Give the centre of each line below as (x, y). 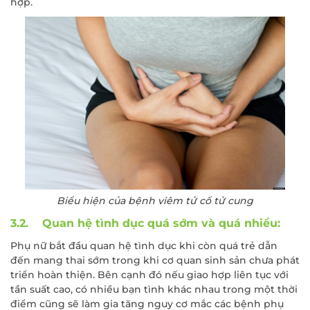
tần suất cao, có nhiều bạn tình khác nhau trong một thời (154, 290)
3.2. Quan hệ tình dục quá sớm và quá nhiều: (145, 224)
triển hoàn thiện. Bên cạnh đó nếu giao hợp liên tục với (149, 275)
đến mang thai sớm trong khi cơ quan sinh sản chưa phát (155, 261)
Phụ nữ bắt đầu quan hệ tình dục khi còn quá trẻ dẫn (144, 246)
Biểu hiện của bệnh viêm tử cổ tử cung (155, 201)
